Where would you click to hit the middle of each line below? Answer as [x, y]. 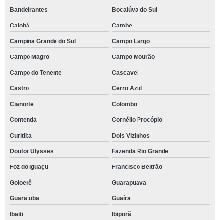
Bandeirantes [29, 10]
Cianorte [22, 104]
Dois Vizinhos [131, 136]
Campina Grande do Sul [43, 41]
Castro [19, 88]
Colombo [124, 104]
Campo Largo [131, 41]
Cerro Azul [127, 88]
